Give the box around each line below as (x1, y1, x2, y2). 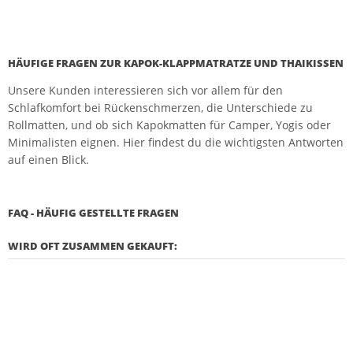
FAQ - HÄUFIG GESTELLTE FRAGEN (8, 206, 179, 220)
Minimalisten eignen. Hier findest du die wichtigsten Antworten (8, 135, 344, 150)
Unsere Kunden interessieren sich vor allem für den (8, 83, 283, 98)
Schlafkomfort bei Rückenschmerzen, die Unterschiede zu (8, 100, 313, 115)
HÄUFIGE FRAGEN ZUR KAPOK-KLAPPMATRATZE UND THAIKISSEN (8, 56, 344, 70)
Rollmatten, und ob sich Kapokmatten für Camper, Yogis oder (8, 117, 331, 132)
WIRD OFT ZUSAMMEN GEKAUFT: (8, 239, 177, 253)
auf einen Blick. (8, 152, 89, 167)
